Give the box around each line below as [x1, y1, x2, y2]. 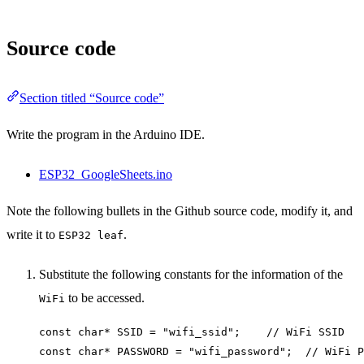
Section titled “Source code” [19, 90, 164, 105]
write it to [6, 227, 58, 241]
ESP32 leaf [58, 228, 123, 241]
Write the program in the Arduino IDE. [6, 127, 205, 141]
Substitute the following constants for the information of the [39, 266, 343, 281]
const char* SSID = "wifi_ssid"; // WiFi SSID [39, 325, 344, 338]
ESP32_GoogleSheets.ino [39, 167, 172, 181]
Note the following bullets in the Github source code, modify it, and [6, 203, 353, 218]
